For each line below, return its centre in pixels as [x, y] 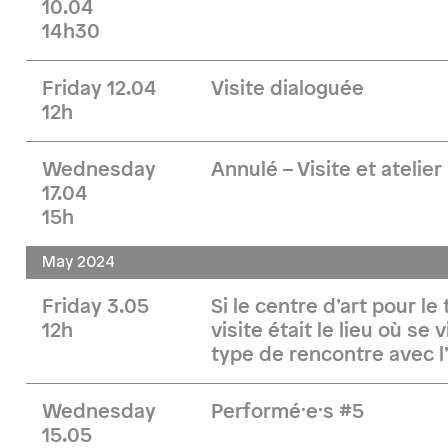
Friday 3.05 [95, 307]
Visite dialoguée [288, 89]
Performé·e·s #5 [288, 412]
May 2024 [78, 262]
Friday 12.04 [99, 89]
